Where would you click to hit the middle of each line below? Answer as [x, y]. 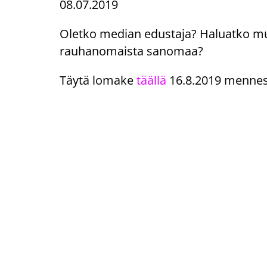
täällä [151, 80]
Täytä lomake [98, 80]
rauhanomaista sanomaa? [131, 51]
